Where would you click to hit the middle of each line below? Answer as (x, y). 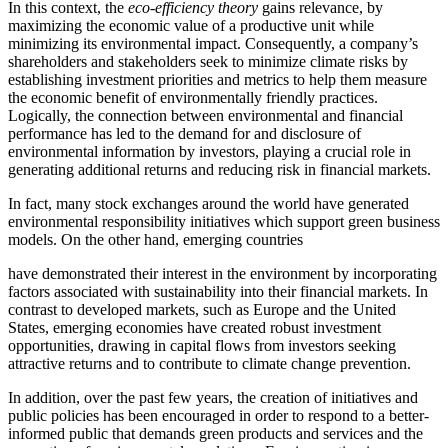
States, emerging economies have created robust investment (194, 328)
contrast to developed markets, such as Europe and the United (202, 310)
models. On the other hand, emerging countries (155, 240)
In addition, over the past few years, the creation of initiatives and (213, 398)
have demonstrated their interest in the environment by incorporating (222, 274)
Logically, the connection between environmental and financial (205, 116)
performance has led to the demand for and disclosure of (184, 134)
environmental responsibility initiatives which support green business (224, 222)
